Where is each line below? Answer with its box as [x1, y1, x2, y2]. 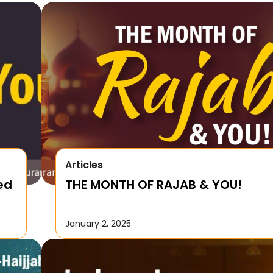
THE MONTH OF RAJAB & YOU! [65, 175, 243, 193]
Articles [65, 157, 104, 172]
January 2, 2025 [65, 217, 132, 230]
